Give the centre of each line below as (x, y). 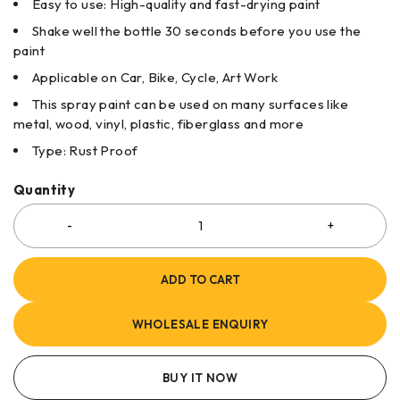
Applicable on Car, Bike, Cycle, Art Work (155, 77)
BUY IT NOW (200, 377)
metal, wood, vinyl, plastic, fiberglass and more (159, 123)
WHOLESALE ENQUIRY (200, 324)
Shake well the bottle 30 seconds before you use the (197, 30)
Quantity (45, 189)
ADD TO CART (200, 279)
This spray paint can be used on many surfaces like (190, 104)
